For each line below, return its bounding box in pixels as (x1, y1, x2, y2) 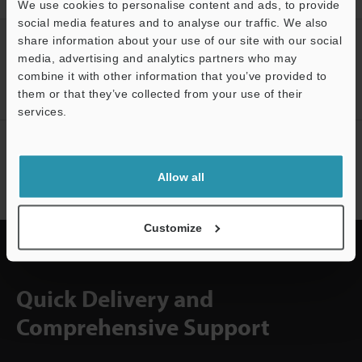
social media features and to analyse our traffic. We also (18, 15, 328, 29)
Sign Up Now (53, 84, 119, 99)
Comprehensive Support (16, 312, 270, 342)
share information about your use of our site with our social (18, 33, 342, 47)
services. (18, 104, 67, 118)
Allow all (158, 170, 204, 183)
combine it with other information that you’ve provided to (18, 69, 327, 82)
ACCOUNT (41, 54, 106, 73)
